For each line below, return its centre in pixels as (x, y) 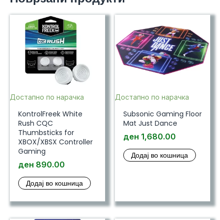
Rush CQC (35, 124)
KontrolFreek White (50, 114)
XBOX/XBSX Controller (55, 142)
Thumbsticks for (46, 133)
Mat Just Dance (150, 124)
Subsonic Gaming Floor (162, 114)
